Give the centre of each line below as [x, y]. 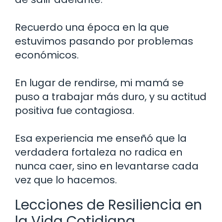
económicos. [47, 55]
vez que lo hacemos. [66, 180]
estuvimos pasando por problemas [104, 41]
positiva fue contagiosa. [75, 111]
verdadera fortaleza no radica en [99, 152]
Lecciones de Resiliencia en [109, 205]
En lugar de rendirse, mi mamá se [99, 83]
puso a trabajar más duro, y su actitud [111, 97]
